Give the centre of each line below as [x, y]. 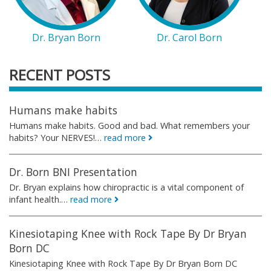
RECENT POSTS [60, 74]
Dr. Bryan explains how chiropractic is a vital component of [126, 187]
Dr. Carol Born [189, 37]
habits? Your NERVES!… [57, 137]
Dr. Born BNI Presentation [73, 171]
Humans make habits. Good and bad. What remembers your [129, 125]
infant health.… [40, 199]
